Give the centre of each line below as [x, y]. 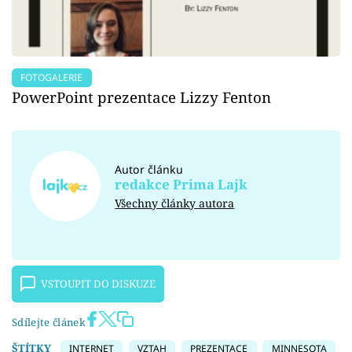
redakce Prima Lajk [181, 184]
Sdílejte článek [49, 323]
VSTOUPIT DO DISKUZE [99, 284]
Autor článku [149, 169]
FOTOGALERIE [52, 77]
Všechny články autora [175, 203]
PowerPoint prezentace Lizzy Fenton [141, 97]
